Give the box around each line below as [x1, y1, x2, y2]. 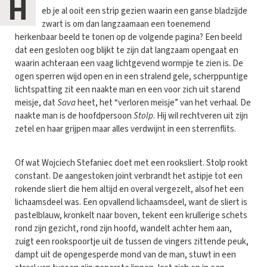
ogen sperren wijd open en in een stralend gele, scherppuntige [15, 70, 248, 83]
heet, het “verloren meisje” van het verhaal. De [76, 97, 251, 110]
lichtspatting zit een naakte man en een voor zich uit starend [15, 83, 240, 97]
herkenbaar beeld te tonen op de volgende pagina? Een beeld [15, 31, 242, 44]
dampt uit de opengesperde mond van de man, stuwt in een [15, 249, 236, 262]
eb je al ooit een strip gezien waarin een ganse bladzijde [42, 5, 247, 18]
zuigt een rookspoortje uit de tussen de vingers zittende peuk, [15, 235, 249, 249]
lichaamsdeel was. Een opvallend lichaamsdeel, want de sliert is [15, 196, 247, 209]
